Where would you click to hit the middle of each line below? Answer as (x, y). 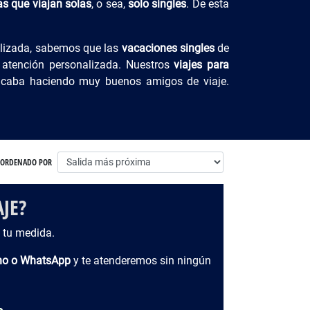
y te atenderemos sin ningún (140, 261)
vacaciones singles (168, 48)
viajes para (202, 65)
